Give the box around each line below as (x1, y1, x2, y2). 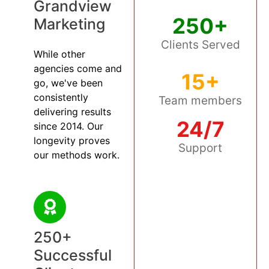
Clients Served (160, 38, 240, 52)
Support (178, 141, 223, 156)
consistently (34, 91, 88, 103)
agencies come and (34, 62, 122, 74)
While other (34, 47, 85, 60)
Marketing (34, 14, 105, 33)
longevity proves (34, 134, 110, 147)
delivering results (34, 105, 111, 118)
